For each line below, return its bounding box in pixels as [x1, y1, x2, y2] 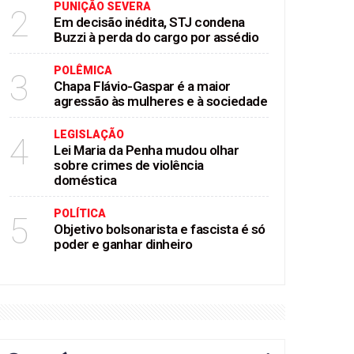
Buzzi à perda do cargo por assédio [54, 29, 258, 45]
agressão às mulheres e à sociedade [54, 93, 267, 109]
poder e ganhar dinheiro [54, 236, 193, 252]
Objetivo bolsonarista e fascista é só [54, 221, 265, 237]
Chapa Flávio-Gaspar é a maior [54, 78, 231, 94]
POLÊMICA [54, 64, 112, 77]
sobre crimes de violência [54, 157, 204, 173]
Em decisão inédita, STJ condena [54, 14, 245, 30]
